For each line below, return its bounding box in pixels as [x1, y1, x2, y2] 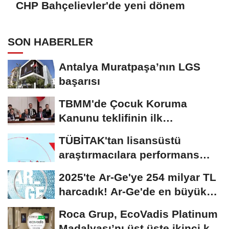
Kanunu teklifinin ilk [59, 111, 163, 124]
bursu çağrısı [59, 163, 127, 175]
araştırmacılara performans [59, 148, 199, 161]
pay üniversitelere [59, 199, 152, 212]
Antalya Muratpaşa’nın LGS [59, 60, 200, 73]
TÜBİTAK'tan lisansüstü [59, 134, 181, 146]
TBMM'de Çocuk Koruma [59, 97, 187, 109]
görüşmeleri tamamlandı [59, 126, 185, 138]
